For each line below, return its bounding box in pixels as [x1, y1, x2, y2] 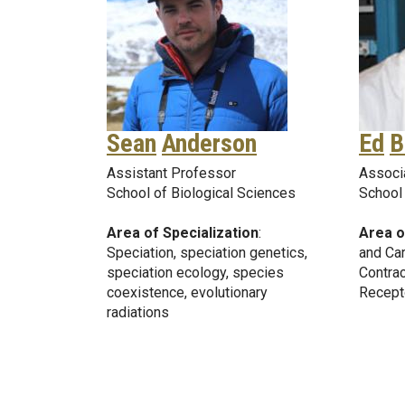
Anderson [162, 127, 257, 158]
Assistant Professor [107, 164, 236, 182]
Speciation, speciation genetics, [107, 243, 307, 261]
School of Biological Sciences [107, 184, 296, 202]
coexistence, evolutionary [107, 283, 268, 301]
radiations [107, 303, 169, 321]
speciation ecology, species [107, 263, 284, 281]
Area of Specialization [107, 223, 259, 241]
